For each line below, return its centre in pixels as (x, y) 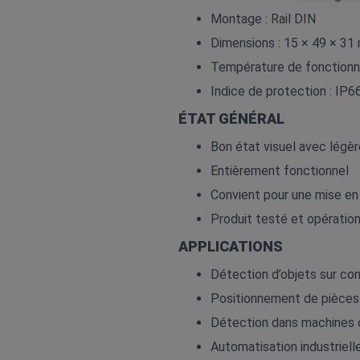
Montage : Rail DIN (263, 19)
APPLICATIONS (231, 246)
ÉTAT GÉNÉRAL (231, 119)
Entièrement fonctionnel (280, 171)
